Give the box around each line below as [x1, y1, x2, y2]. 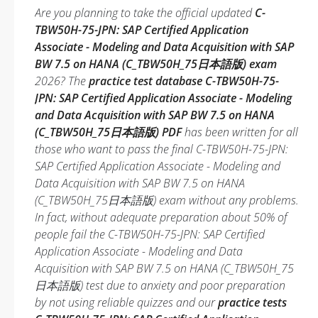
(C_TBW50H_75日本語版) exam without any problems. [35, 192, 299, 208]
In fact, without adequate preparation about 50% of [35, 209, 287, 225]
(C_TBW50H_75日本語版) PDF [35, 124, 182, 140]
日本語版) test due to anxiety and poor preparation [35, 278, 285, 293]
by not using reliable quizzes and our [35, 295, 218, 310]
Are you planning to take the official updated [35, 5, 255, 21]
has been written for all [182, 124, 298, 140]
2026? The [35, 73, 89, 89]
